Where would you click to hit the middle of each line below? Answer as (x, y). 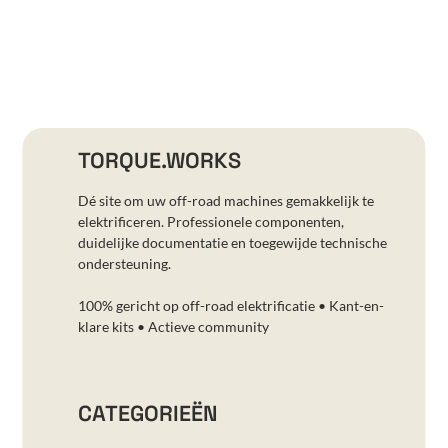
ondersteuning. (124, 264)
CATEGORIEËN (147, 414)
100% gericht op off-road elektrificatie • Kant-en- (230, 306)
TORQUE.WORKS (159, 161)
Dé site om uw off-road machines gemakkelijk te (225, 201)
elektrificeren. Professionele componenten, (210, 222)
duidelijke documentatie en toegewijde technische (232, 243)
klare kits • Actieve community (173, 327)
